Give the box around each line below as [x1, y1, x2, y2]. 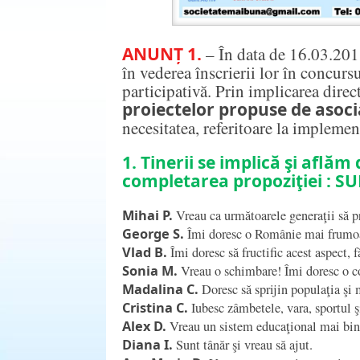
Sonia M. [122, 261, 178, 280]
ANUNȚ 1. [122, 42, 202, 65]
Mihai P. [122, 206, 173, 224]
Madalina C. [122, 280, 198, 298]
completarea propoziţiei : [122, 169, 335, 192]
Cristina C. [122, 298, 188, 317]
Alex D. [122, 317, 166, 335]
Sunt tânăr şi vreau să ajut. [173, 335, 313, 354]
